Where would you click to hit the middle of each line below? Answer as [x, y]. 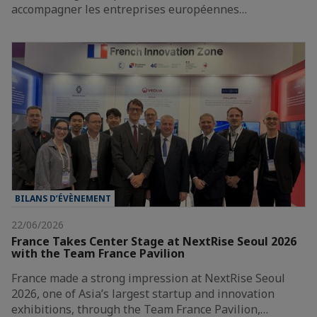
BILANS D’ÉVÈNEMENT [63, 199]
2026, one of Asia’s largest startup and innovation [143, 294]
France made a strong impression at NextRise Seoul [148, 278]
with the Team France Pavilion [98, 254]
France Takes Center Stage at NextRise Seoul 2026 [154, 242]
